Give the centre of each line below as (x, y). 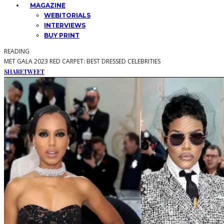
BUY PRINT (62, 35)
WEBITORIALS (67, 15)
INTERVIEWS (65, 25)
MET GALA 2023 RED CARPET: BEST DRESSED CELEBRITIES (82, 61)
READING (17, 51)
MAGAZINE (48, 5)
